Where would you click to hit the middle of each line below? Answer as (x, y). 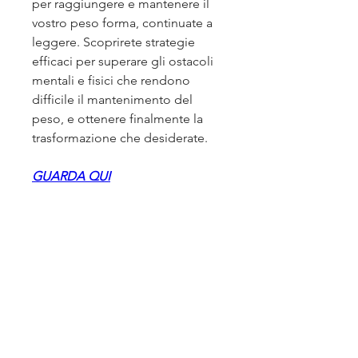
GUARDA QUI (71, 177)
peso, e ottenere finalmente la (117, 119)
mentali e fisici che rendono (111, 81)
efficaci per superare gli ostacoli (123, 62)
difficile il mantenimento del (112, 100)
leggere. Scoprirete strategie (113, 42)
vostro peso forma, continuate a (122, 23)
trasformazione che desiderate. (120, 138)
